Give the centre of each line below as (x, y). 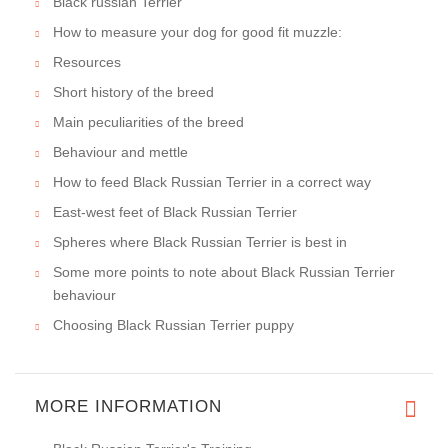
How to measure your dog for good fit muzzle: (197, 32)
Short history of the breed (133, 92)
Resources (87, 62)
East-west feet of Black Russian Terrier (175, 212)
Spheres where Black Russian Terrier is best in (200, 242)
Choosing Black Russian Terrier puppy (173, 325)
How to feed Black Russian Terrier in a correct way (212, 182)
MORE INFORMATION (128, 407)
